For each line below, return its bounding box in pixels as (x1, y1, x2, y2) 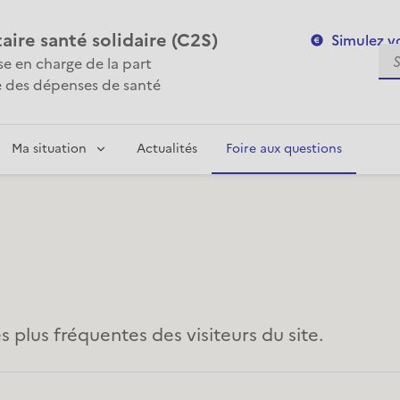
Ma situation (12, 138, 87, 158)
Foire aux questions (226, 138, 342, 158)
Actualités (137, 138, 197, 158)
